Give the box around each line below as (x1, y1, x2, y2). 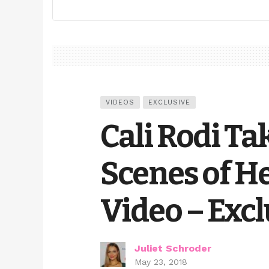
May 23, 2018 (134, 257, 187, 267)
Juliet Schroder (134, 243, 211, 255)
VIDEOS (106, 98, 134, 107)
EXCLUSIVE (148, 98, 190, 107)
